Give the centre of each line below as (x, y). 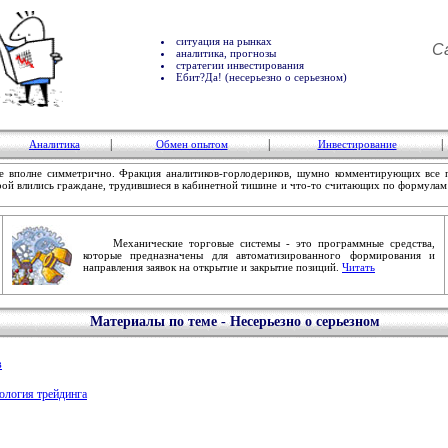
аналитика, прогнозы (226, 53)
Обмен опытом (191, 144)
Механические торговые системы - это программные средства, (259, 243)
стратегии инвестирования (240, 65)
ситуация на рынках (224, 41)
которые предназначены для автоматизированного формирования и (259, 255)
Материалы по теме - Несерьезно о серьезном (234, 321)
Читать (358, 267)
